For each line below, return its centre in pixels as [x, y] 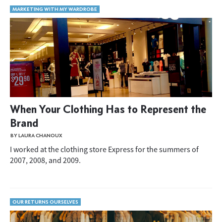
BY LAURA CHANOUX [36, 136]
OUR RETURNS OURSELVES [45, 202]
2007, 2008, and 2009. [45, 160]
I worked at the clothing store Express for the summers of [104, 149]
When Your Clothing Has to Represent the [108, 109]
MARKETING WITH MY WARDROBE [55, 9]
